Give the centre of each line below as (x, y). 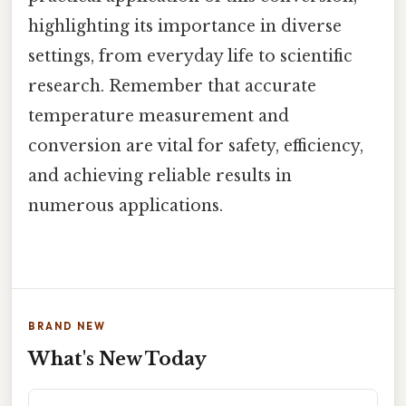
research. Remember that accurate (172, 87)
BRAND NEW (67, 327)
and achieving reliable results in (160, 176)
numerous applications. (126, 206)
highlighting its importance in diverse (185, 27)
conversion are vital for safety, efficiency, (196, 146)
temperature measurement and (159, 116)
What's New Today (117, 359)
